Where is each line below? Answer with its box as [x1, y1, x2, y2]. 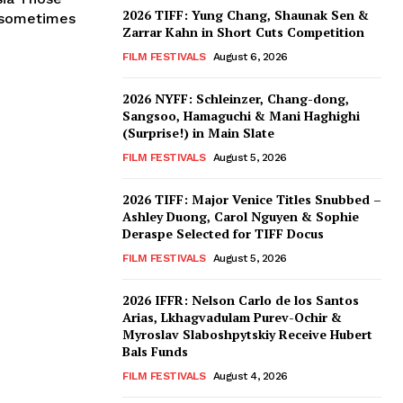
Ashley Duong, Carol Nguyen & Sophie [122, 208, 359, 226]
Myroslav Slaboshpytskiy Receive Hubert [122, 326, 372, 344]
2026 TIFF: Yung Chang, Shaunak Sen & [122, 6, 369, 24]
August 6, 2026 [212, 50, 288, 64]
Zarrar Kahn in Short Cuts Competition [122, 23, 364, 41]
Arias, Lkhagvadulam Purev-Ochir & [122, 309, 342, 327]
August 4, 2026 [212, 370, 288, 383]
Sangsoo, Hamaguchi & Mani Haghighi [122, 107, 360, 125]
